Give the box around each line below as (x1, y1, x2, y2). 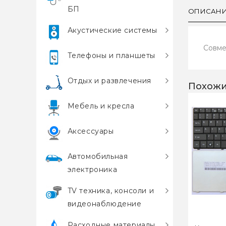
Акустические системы (67, 26, 157, 35)
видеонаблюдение (67, 199, 142, 208)
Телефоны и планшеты (67, 51, 156, 60)
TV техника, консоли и (67, 186, 154, 195)
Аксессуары (67, 127, 114, 136)
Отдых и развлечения (67, 76, 152, 85)
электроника (67, 165, 118, 174)
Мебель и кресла (67, 101, 135, 110)
